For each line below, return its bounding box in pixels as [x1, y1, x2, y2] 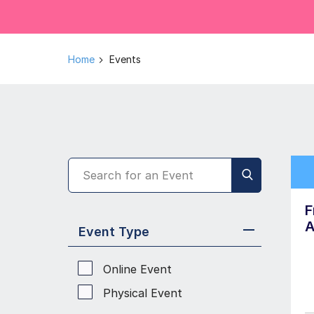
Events [109, 53, 141, 65]
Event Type [78, 224, 149, 239]
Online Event [103, 262, 172, 276]
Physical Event [103, 286, 182, 300]
